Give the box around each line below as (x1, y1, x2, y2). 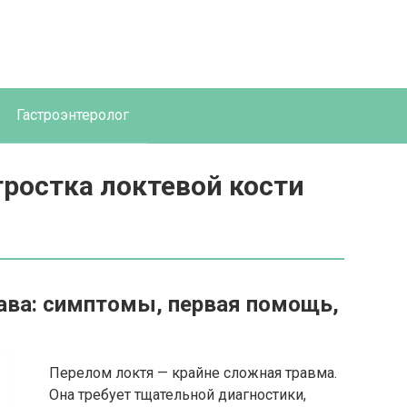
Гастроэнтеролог (16, 106, 129, 124)
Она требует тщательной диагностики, (49, 386, 306, 403)
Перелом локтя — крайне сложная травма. (49, 364, 337, 382)
